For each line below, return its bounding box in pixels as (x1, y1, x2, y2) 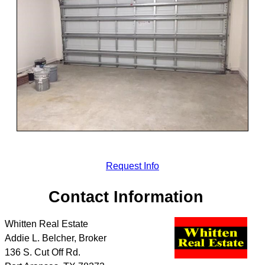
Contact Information (49, 187, 204, 206)
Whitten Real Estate (5, 219, 88, 230)
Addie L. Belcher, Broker (5, 233, 106, 244)
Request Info (105, 160, 159, 171)
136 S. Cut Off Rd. (5, 247, 80, 258)
